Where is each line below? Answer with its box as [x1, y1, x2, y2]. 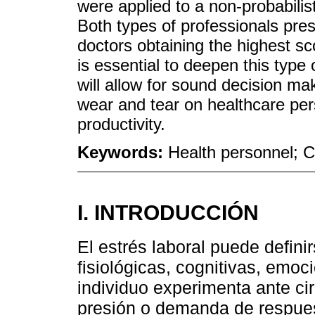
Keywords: [77, 143, 168, 162]
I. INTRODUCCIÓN [77, 200, 259, 225]
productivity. [77, 114, 165, 134]
